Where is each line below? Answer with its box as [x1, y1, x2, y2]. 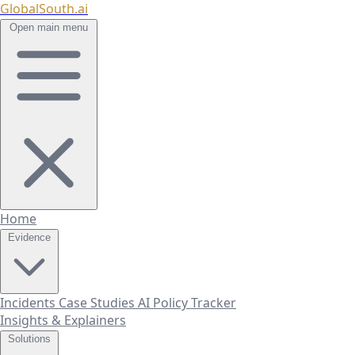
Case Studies [59, 294, 138, 311]
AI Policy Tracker [138, 294, 236, 311]
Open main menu [10, 21, 88, 33]
